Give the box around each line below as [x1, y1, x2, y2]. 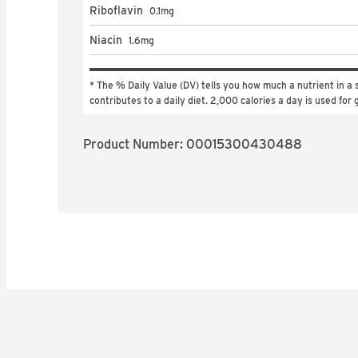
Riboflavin [89, 3, 143, 17]
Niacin [89, 33, 122, 46]
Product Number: [83, 136, 186, 152]
